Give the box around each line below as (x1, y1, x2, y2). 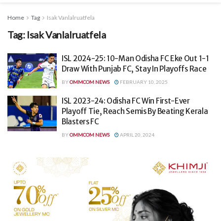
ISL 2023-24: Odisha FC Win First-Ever (62, 96, 190, 106)
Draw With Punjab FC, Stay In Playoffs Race (62, 64, 207, 74)
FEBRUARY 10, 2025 (119, 78, 168, 85)
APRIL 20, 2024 (119, 132, 154, 138)
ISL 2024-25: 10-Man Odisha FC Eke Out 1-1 (62, 53, 209, 63)
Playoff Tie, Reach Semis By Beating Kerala (62, 107, 208, 116)
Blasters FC (62, 117, 99, 127)
